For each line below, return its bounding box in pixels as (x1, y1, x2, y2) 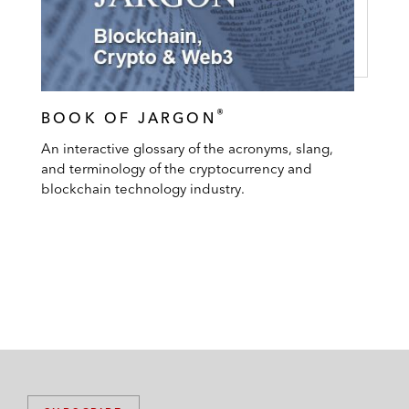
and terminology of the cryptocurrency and (41, 159, 312, 177)
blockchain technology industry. (41, 179, 245, 197)
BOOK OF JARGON (41, 109, 216, 128)
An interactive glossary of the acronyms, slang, (41, 139, 333, 157)
